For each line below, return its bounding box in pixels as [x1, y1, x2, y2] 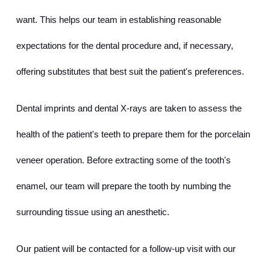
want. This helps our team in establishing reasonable [16, 15, 221, 25]
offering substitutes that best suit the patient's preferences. [16, 67, 244, 77]
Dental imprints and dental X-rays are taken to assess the [16, 104, 242, 114]
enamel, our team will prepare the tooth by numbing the [16, 181, 231, 192]
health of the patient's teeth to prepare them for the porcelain [16, 130, 250, 140]
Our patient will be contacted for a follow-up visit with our [16, 244, 236, 254]
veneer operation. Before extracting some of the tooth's [16, 155, 231, 166]
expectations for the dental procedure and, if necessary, [16, 41, 233, 51]
